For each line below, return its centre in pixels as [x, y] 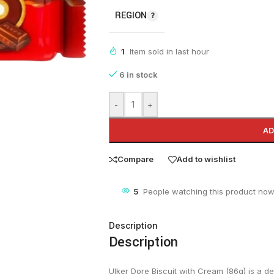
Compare [135, 159]
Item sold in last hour [169, 51]
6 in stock [138, 74]
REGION [131, 15]
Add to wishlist [206, 159]
